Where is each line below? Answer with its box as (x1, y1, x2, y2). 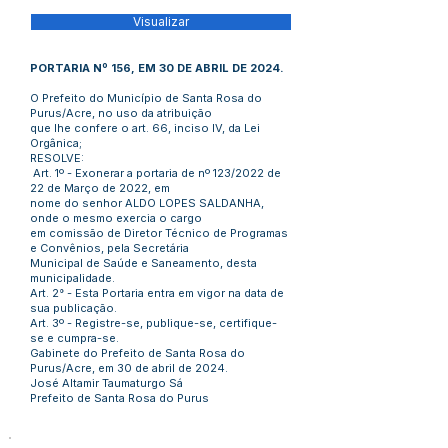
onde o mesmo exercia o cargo (30, 211, 205, 225)
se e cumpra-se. (30, 331, 119, 345)
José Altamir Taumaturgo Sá (30, 376, 183, 390)
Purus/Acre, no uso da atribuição (30, 106, 215, 120)
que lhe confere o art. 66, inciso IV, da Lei (30, 121, 260, 135)
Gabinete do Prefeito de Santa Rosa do (30, 346, 245, 360)
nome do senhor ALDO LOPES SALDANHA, (30, 196, 264, 210)
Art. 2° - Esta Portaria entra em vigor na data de (30, 286, 284, 300)
